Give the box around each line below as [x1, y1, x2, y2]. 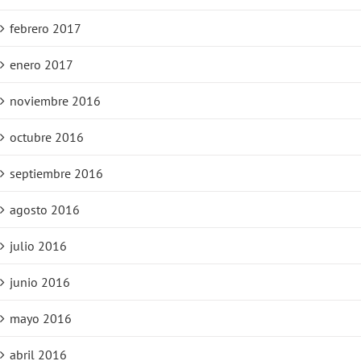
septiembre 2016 [10, 165, 103, 182]
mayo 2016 [10, 310, 72, 327]
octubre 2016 [10, 129, 84, 146]
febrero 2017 [10, 20, 81, 37]
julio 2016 [10, 238, 67, 255]
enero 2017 [10, 56, 73, 73]
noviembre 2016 [10, 93, 101, 110]
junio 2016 [10, 274, 70, 291]
